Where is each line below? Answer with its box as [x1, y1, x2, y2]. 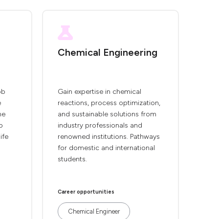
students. [58, 155, 87, 163]
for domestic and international [58, 144, 155, 152]
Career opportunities [58, 189, 114, 195]
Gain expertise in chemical [58, 88, 141, 96]
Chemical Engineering [58, 46, 157, 58]
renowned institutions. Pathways [58, 132, 160, 141]
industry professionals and [58, 121, 142, 130]
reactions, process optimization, [58, 99, 160, 107]
